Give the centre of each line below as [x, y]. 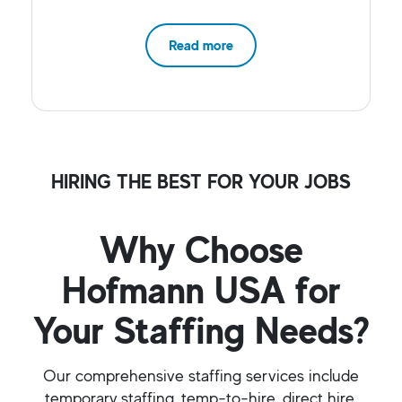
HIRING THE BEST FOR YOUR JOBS [201, 182]
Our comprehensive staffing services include [201, 376]
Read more [201, 45]
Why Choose [201, 249]
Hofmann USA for [201, 290]
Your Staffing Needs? [201, 330]
